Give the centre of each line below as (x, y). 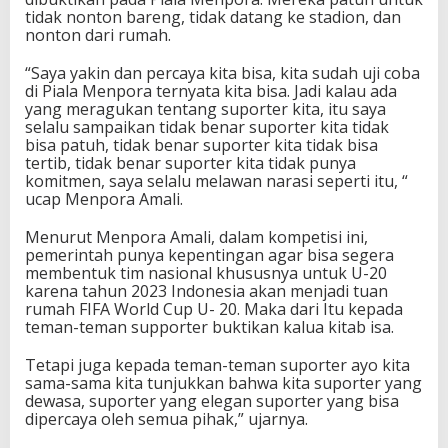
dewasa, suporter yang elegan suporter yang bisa (212, 400)
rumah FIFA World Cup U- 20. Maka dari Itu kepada (214, 308)
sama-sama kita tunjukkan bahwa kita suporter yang (223, 382)
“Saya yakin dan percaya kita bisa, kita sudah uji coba (222, 72)
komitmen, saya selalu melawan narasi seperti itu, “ (216, 180)
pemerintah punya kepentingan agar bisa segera (209, 254)
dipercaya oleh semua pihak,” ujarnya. (166, 418)
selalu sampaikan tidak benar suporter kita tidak (207, 126)
